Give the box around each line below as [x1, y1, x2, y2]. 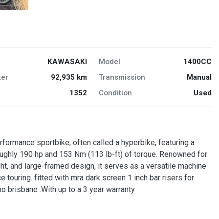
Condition [98, 88, 132, 98]
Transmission [98, 73, 145, 82]
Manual [186, 73, 212, 82]
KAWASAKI [47, 57, 87, 66]
